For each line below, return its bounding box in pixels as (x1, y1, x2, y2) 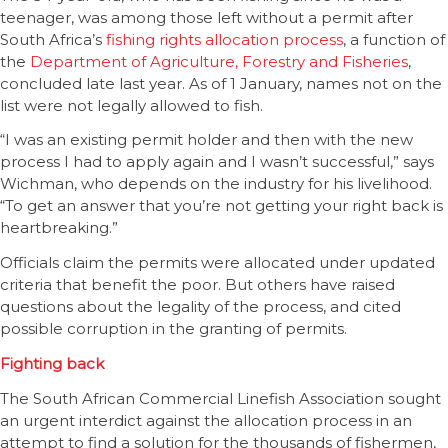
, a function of (343, 29, 445, 49)
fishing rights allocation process (106, 29, 343, 49)
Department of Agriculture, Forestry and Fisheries (30, 51, 408, 71)
